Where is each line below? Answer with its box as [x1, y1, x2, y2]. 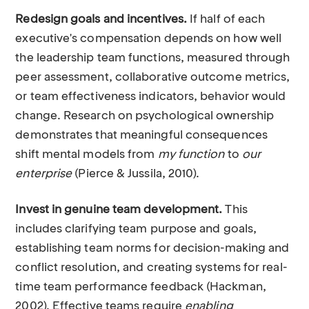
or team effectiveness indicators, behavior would [15, 91, 286, 103]
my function [157, 149, 225, 161]
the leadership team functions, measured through [15, 52, 290, 64]
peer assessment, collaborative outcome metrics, [15, 72, 290, 83]
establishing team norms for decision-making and [15, 243, 290, 255]
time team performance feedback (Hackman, [15, 281, 266, 293]
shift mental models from [15, 149, 158, 161]
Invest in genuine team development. [15, 204, 223, 216]
